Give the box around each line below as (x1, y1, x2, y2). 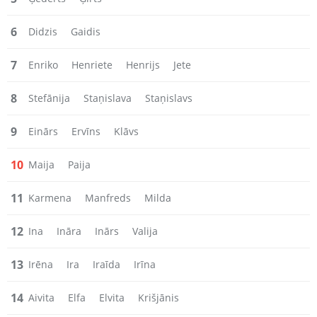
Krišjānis (138, 291, 179, 304)
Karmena (28, 191, 71, 204)
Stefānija (28, 91, 70, 105)
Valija (132, 224, 158, 238)
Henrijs (126, 58, 160, 71)
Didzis (28, 25, 57, 38)
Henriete (71, 58, 113, 71)
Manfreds (85, 191, 131, 204)
